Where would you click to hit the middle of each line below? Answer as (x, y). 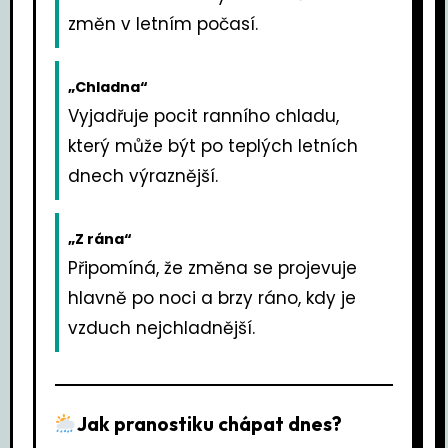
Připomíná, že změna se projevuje (213, 267)
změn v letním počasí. (163, 23)
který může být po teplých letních (213, 145)
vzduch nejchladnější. (162, 327)
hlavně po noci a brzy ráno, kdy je (212, 297)
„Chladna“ (108, 86)
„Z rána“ (100, 238)
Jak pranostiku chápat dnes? (209, 424)
